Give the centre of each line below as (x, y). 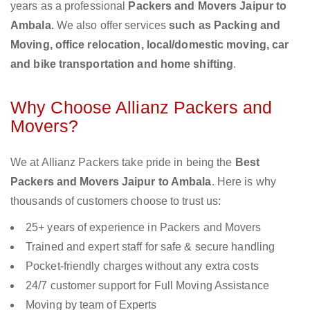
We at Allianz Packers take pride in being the (123, 163)
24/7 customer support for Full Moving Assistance (147, 286)
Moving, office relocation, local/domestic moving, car (150, 45)
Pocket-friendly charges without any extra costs (142, 266)
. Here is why (244, 182)
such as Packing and (225, 26)
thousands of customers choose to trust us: (116, 201)
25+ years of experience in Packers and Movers (144, 228)
